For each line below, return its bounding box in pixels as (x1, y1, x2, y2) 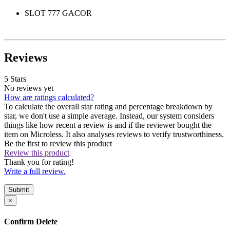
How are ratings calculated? (4, 93, 94, 102)
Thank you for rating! (4, 158, 74, 167)
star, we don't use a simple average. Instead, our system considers (4, 111, 214, 121)
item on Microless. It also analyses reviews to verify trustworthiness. (4, 130, 224, 139)
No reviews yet (4, 84, 53, 93)
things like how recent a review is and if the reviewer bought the (4, 121, 212, 130)
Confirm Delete (4, 217, 57, 226)
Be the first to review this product (4, 139, 112, 148)
